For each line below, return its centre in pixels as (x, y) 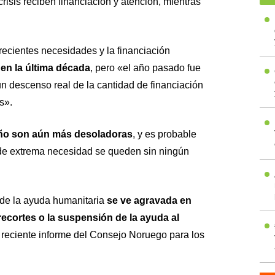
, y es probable (164, 134)
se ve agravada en (149, 200)
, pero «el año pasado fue (145, 68)
